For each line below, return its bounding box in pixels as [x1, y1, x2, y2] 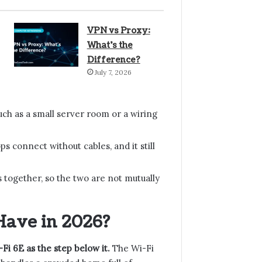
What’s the [87, 39, 133, 51]
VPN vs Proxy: [87, 25, 150, 36]
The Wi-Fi [110, 243, 154, 254]
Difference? [87, 54, 140, 65]
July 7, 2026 [94, 67, 132, 77]
